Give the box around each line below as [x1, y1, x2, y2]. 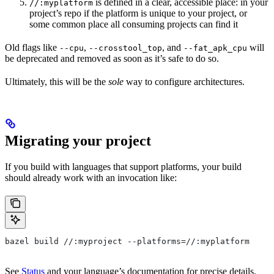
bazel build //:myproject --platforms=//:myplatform [5, 237, 250, 246]
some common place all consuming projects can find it [29, 19, 238, 30]
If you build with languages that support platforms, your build [5, 161, 242, 172]
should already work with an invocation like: [5, 172, 177, 183]
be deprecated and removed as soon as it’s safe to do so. [5, 53, 219, 64]
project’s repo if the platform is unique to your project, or [29, 8, 247, 19]
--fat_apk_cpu [183, 43, 247, 53]
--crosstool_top [89, 43, 162, 53]
